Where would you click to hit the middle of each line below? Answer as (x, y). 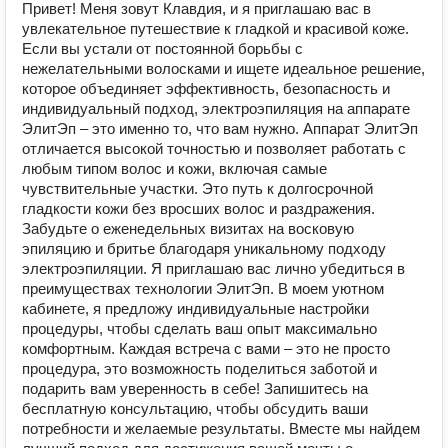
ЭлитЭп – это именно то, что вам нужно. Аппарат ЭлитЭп (220, 128)
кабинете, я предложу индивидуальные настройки (195, 308)
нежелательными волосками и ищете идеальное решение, (223, 68)
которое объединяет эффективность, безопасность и (206, 88)
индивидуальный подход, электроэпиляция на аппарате (216, 108)
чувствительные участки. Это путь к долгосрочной (197, 188)
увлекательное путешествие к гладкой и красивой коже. (215, 28)
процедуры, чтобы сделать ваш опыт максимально (199, 328)
